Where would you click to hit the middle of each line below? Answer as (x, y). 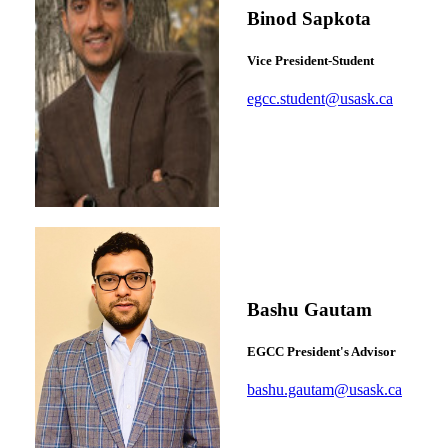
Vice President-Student (310, 60)
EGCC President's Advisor (321, 351)
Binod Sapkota (309, 18)
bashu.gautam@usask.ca (324, 390)
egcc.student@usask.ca (320, 99)
